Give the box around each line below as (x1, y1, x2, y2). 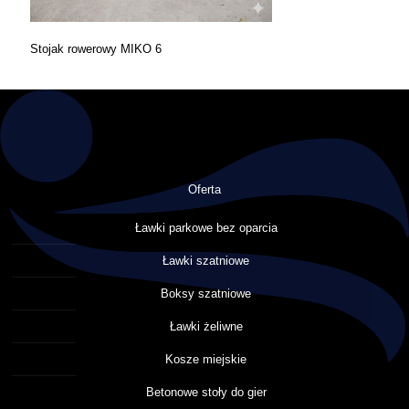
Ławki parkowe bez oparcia (134, 221, 278, 235)
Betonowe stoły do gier (145, 385, 267, 399)
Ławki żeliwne (169, 320, 243, 333)
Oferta (188, 183, 221, 196)
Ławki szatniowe (163, 254, 249, 267)
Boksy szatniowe (161, 287, 251, 300)
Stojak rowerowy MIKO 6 (30, 42, 162, 56)
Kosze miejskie (165, 352, 246, 366)
